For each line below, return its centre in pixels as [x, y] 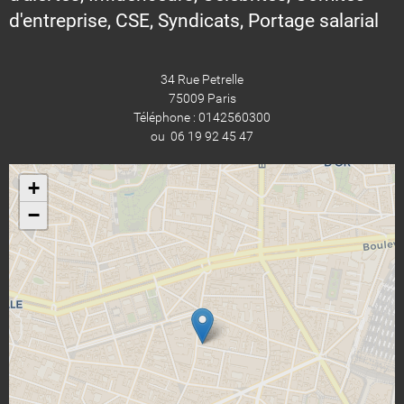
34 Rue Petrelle [202, 79]
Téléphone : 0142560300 [202, 117]
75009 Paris [202, 98]
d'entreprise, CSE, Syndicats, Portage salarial [194, 20]
